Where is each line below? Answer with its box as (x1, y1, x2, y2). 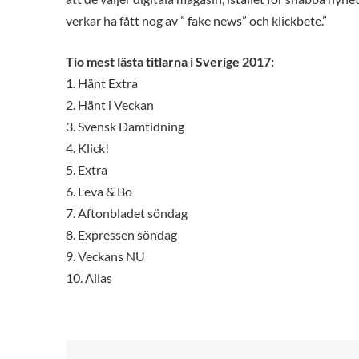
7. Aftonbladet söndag (66, 205, 188, 221)
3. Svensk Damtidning (66, 119, 184, 135)
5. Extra (66, 162, 107, 178)
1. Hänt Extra (66, 75, 138, 91)
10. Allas (66, 270, 112, 286)
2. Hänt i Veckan (66, 97, 154, 113)
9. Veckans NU (66, 248, 145, 264)
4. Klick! (66, 140, 109, 156)
